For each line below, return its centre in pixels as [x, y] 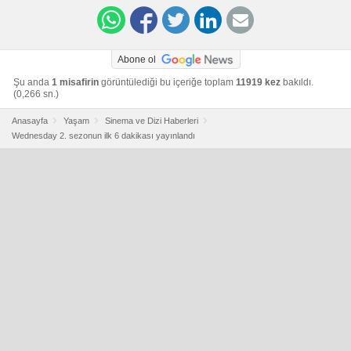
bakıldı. [297, 82]
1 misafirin [75, 82]
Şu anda [33, 82]
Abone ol [136, 59]
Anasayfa [30, 120]
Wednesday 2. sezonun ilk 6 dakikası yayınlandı [103, 135]
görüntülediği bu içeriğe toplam [167, 82]
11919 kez [258, 82]
